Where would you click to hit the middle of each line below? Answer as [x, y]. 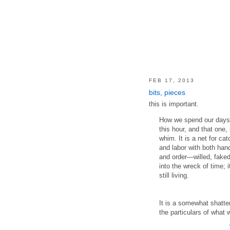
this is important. [174, 104]
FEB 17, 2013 [171, 81]
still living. [174, 175]
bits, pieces [167, 92]
